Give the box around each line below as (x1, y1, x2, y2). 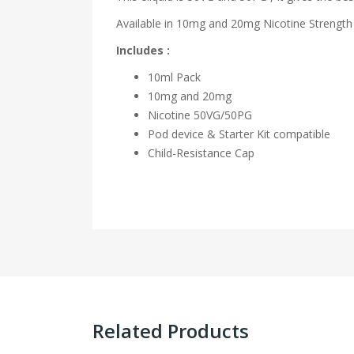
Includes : (116, 43, 173, 58)
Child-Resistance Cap (148, 145, 254, 161)
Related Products (92, 318, 249, 345)
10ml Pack (148, 70, 201, 85)
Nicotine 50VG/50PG (148, 107, 252, 123)
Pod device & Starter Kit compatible (148, 126, 330, 142)
